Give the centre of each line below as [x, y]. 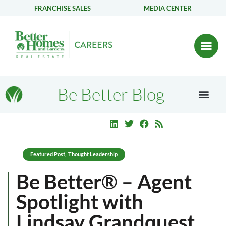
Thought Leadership [93, 154]
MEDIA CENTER [168, 8]
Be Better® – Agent [104, 181]
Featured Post [48, 154]
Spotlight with [80, 202]
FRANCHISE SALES [62, 8]
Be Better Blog [111, 95]
